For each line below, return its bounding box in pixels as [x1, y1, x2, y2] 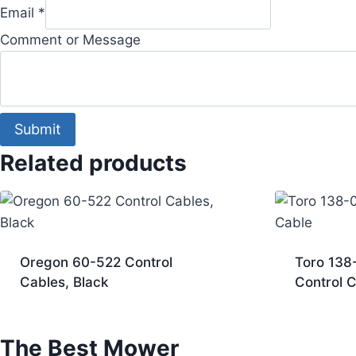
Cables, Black [19, 274, 108, 291]
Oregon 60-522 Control [19, 254, 172, 271]
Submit [14, 121, 61, 138]
